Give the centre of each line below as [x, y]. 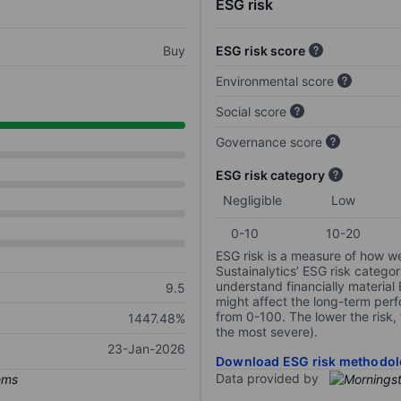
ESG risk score [260, 51]
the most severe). [267, 332]
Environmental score [275, 81]
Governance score [269, 142]
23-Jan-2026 [146, 349]
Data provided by [267, 379]
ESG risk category [270, 175]
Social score [251, 112]
